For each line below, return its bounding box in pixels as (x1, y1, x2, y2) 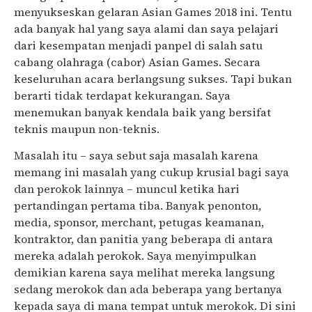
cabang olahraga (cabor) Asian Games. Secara (14, 54, 260, 70)
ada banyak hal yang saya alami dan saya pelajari (14, 20, 279, 36)
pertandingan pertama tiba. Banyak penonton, (14, 198, 261, 214)
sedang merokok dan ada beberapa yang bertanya (14, 281, 282, 297)
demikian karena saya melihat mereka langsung (14, 265, 275, 281)
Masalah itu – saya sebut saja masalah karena (14, 148, 258, 164)
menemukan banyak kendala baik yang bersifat (14, 104, 271, 120)
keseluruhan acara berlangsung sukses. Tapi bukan (14, 70, 292, 86)
